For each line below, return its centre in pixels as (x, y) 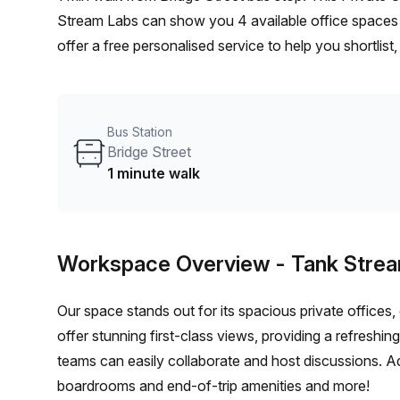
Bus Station (140, 132)
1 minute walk (154, 173)
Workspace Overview (164, 264)
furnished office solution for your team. (182, 96)
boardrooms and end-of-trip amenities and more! (213, 386)
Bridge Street (149, 152)
